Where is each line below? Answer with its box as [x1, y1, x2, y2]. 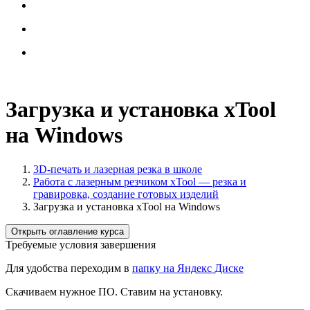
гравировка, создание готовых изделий [33, 188, 219, 200]
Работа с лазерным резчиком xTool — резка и [33, 175, 246, 188]
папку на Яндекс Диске [132, 262, 244, 274]
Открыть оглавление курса [11, 226, 124, 237]
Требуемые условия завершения [6, 238, 156, 250]
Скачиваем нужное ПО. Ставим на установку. [6, 285, 223, 298]
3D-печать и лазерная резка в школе [33, 163, 202, 175]
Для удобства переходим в [6, 262, 132, 274]
